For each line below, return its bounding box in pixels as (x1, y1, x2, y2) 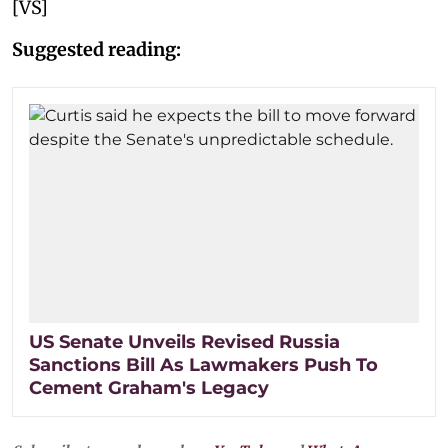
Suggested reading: (12, 37, 181, 61)
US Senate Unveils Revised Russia (29, 331, 340, 354)
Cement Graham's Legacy (29, 377, 269, 400)
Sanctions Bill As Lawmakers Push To (29, 354, 378, 377)
